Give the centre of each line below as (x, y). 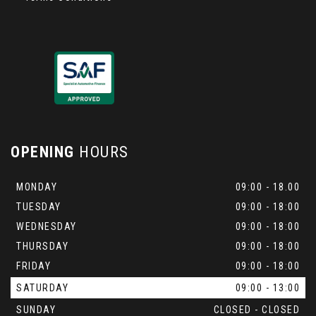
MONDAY (37, 187)
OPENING (43, 152)
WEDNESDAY (47, 226)
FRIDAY (34, 266)
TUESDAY (39, 207)
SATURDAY (42, 288)
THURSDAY (42, 246)
